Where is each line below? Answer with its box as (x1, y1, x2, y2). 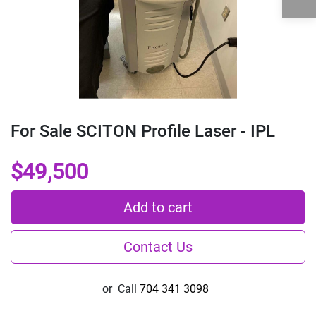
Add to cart (123, 198, 193, 216)
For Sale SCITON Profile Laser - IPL (11, 121, 275, 141)
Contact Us (123, 238, 193, 255)
